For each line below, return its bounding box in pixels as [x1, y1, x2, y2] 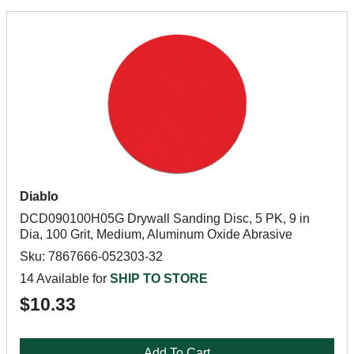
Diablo [20, 190, 58, 203]
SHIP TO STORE [110, 272, 208, 285]
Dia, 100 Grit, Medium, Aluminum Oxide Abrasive [20, 228, 292, 241]
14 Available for [20, 272, 110, 285]
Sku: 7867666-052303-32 [20, 250, 163, 263]
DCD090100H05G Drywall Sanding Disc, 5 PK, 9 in [20, 212, 310, 225]
